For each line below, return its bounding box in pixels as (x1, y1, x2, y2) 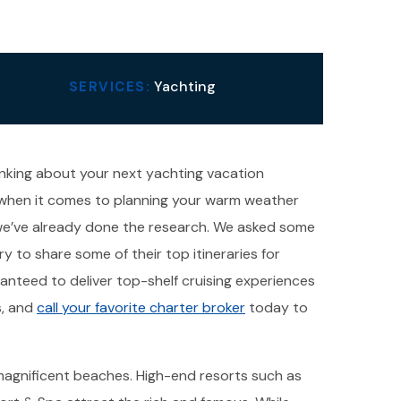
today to (244, 298, 308, 317)
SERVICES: (68, 78, 150, 96)
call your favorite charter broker (36, 298, 245, 317)
